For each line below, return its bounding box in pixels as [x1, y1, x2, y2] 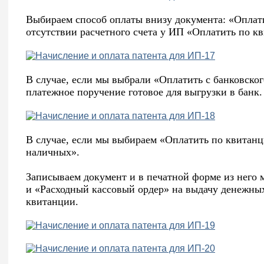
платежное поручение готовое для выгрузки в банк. [26, 86, 262, 98]
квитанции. [26, 196, 78, 208]
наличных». [26, 146, 80, 159]
